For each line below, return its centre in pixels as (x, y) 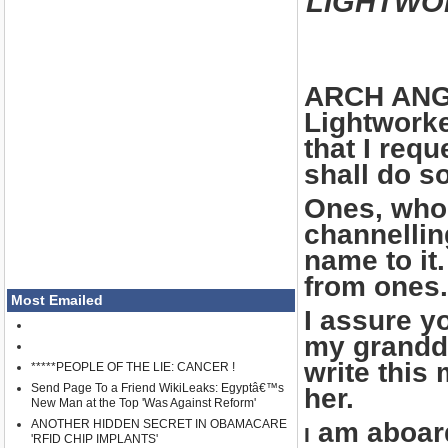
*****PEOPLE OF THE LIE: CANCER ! (133, 367)
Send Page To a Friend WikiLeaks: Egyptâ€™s (157, 388)
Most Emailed (57, 300)
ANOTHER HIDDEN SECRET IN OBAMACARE (159, 424)
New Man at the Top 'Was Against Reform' (143, 403)
